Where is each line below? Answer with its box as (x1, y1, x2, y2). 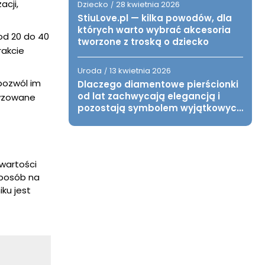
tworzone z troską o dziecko (77, 35, 209, 48)
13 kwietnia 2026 (109, 65, 171, 76)
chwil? (77, 114, 107, 126)
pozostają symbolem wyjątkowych (77, 102, 243, 114)
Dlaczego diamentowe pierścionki (77, 78, 238, 91)
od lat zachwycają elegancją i (77, 90, 220, 102)
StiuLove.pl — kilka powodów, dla (77, 12, 232, 24)
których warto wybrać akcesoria (77, 24, 231, 36)
